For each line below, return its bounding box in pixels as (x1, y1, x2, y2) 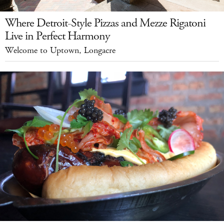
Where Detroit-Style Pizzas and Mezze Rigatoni (5, 15, 205, 31)
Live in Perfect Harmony (5, 28, 110, 44)
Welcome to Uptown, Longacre (5, 44, 115, 57)
